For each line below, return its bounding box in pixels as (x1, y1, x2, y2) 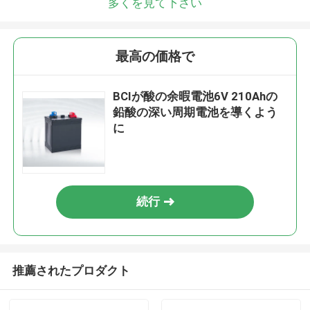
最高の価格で (116, 48, 194, 65)
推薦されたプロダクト (12, 263, 130, 277)
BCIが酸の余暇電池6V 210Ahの (113, 89, 278, 104)
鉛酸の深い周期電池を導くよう (113, 105, 278, 120)
